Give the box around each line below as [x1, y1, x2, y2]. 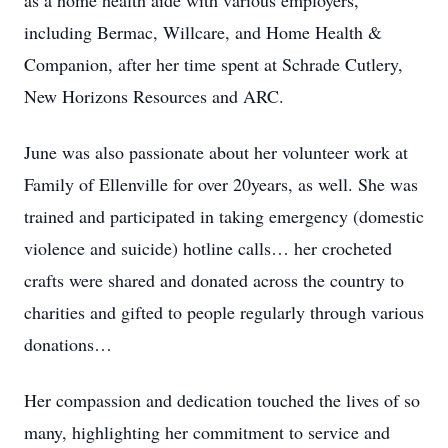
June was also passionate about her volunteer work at [24, 140, 408, 164]
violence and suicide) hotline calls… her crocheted [24, 236, 392, 260]
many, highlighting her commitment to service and [24, 420, 390, 444]
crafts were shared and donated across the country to [24, 268, 404, 292]
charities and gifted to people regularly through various [24, 300, 424, 324]
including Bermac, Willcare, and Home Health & [24, 20, 382, 44]
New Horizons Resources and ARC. [24, 84, 284, 108]
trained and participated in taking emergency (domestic [24, 204, 424, 228]
